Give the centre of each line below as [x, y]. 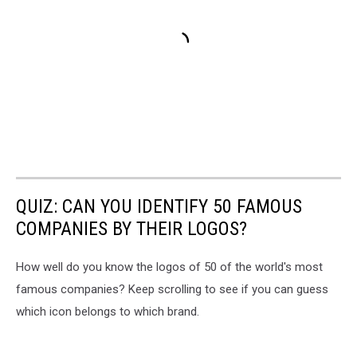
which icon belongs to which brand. [108, 311]
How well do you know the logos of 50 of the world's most [169, 267]
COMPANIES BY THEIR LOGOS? [131, 228]
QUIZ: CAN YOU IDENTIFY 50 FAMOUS [159, 206]
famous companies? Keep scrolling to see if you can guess [172, 289]
